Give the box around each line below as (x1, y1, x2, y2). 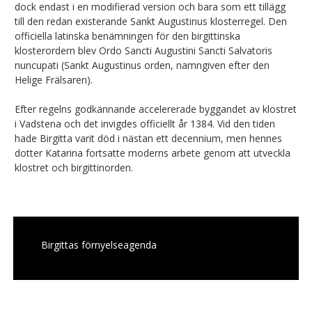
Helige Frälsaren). (15, 72, 93, 86)
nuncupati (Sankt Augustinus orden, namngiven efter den (15, 58, 270, 72)
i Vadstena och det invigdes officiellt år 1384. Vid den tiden (15, 116, 275, 130)
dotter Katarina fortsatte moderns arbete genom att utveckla (15, 146, 290, 159)
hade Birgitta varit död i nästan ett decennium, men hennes (15, 131, 282, 145)
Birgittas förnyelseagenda (41, 237, 157, 251)
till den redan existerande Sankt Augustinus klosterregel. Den (15, 14, 287, 28)
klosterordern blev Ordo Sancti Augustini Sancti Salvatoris (15, 43, 272, 57)
